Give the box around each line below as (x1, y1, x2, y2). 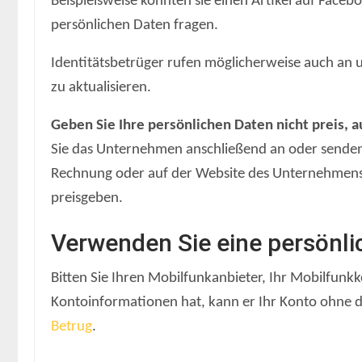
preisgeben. (51, 190, 123, 206)
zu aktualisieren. (51, 79, 151, 95)
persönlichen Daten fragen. (51, 17, 218, 33)
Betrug (51, 318, 92, 335)
